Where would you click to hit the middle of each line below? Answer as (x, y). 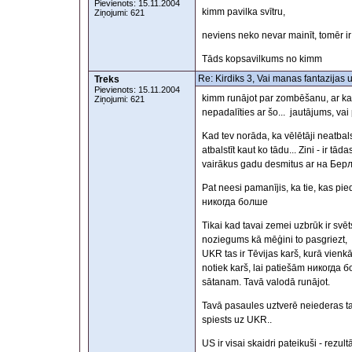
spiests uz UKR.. (237, 320)
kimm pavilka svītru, (244, 12)
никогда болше (235, 202)
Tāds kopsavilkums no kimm (262, 59)
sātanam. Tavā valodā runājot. (267, 282)
